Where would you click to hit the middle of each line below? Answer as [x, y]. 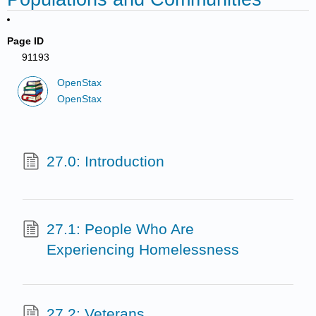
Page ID [26, 41]
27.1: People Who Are [120, 229]
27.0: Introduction [105, 162]
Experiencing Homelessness [142, 249]
